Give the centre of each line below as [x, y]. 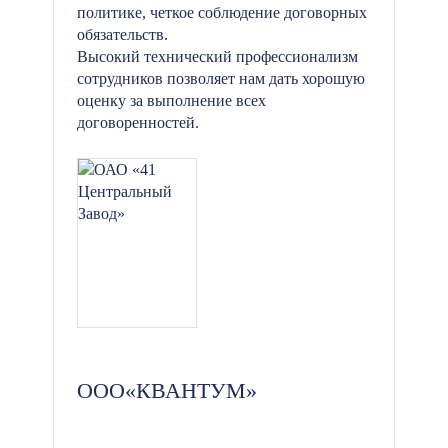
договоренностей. [138, 122]
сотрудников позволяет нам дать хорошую [221, 78]
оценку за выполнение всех [171, 100]
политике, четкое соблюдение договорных [222, 12]
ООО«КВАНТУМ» [167, 390]
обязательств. [122, 34]
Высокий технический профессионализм [217, 56]
